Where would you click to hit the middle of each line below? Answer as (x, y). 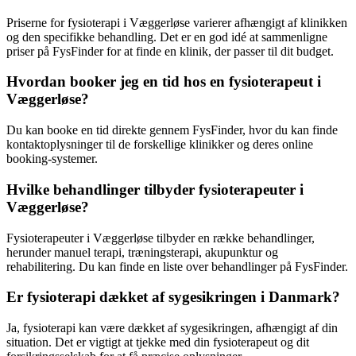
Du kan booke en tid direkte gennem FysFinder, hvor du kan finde (172, 130)
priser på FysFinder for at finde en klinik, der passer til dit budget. (170, 51)
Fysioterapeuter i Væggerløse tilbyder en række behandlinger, (161, 238)
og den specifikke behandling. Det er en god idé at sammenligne (167, 37)
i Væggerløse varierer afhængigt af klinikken (234, 22)
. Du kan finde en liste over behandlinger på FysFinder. (210, 266)
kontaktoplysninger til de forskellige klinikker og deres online (160, 145)
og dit (293, 342)
